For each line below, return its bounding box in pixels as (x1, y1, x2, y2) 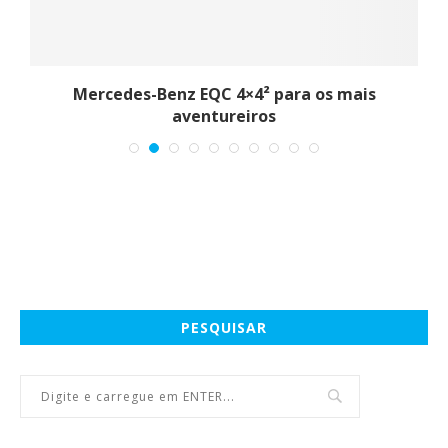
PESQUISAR (181, 317, 267, 337)
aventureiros (172, 104, 276, 127)
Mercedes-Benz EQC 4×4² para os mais (72, 82, 376, 105)
